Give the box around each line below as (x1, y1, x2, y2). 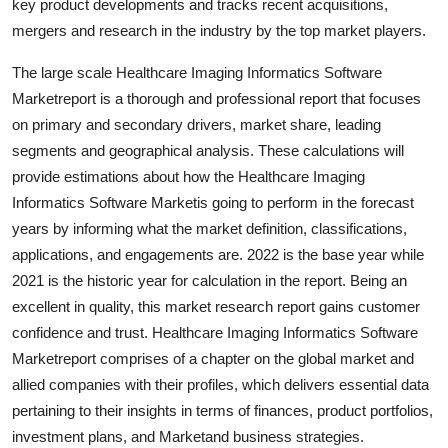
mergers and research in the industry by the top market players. (12, 21, 426, 39)
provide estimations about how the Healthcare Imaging (12, 167, 365, 185)
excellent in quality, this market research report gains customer (12, 297, 420, 315)
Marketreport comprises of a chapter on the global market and (12, 349, 414, 367)
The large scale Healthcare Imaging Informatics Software (12, 63, 382, 81)
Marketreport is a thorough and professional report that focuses (12, 89, 421, 107)
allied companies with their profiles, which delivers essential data (12, 375, 429, 393)
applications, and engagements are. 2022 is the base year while (12, 245, 424, 263)
